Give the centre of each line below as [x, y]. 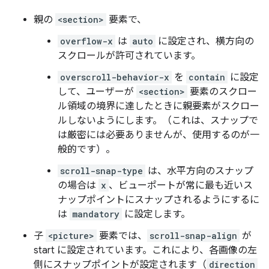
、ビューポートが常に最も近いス [181, 186]
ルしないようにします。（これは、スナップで [158, 121]
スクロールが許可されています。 [129, 56]
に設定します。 [156, 214]
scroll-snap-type [101, 171]
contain [207, 77]
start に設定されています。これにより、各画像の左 [145, 250]
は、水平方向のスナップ [199, 171]
